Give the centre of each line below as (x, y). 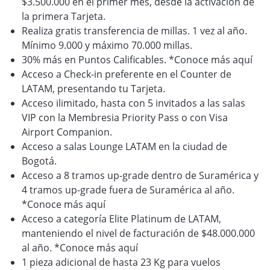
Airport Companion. (67, 132)
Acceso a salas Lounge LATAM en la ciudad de (124, 146)
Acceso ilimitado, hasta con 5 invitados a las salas (133, 103)
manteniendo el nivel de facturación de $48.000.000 (138, 233)
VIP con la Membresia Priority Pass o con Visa (125, 118)
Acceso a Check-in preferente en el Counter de (127, 74)
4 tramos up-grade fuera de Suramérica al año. (128, 190)
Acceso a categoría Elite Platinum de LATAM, (121, 219)
